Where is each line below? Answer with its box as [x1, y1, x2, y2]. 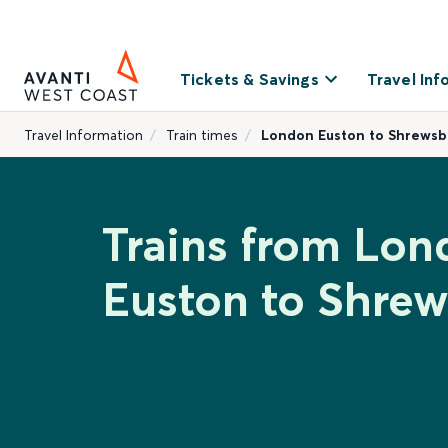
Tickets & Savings [180, 69, 319, 89]
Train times [166, 126, 238, 144]
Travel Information [24, 126, 143, 144]
